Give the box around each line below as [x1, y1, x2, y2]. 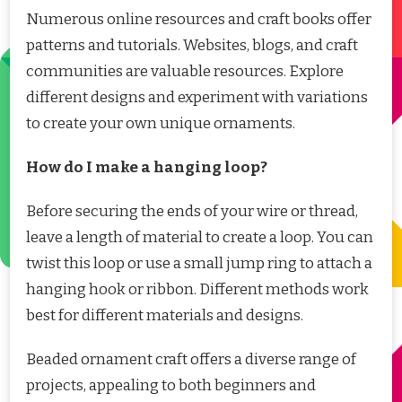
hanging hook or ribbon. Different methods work [26, 280, 369, 300]
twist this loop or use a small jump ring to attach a [26, 254, 372, 274]
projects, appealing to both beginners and [26, 376, 316, 396]
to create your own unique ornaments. [26, 114, 295, 134]
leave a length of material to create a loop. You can [26, 228, 373, 248]
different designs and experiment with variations [26, 88, 368, 108]
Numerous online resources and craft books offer [26, 10, 371, 30]
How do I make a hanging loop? [26, 158, 267, 178]
